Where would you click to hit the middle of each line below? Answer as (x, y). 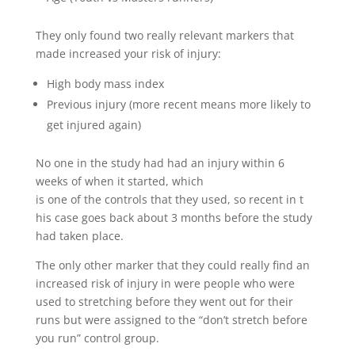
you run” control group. (97, 338)
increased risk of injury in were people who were (165, 284)
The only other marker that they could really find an (172, 265)
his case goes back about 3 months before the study (174, 218)
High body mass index (105, 84)
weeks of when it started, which (119, 181)
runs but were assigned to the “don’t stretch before (171, 320)
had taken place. (79, 236)
